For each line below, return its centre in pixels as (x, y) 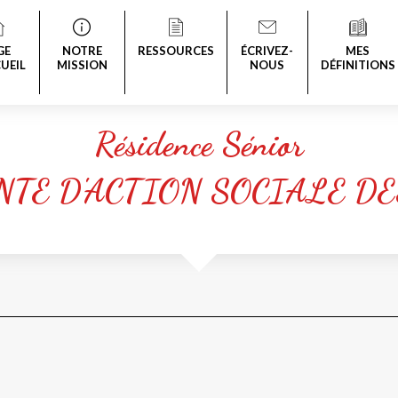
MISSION (82, 65)
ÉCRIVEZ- (267, 51)
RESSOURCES (175, 51)
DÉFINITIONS (358, 65)
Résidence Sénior (199, 144)
